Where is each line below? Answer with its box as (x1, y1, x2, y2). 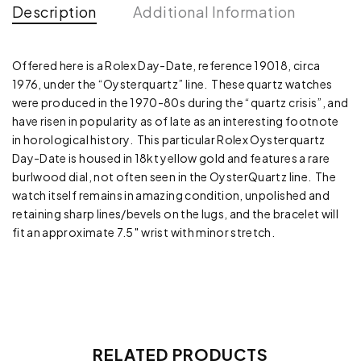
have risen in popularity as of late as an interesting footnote (12, 113, 339, 128)
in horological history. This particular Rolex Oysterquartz (12, 131, 326, 147)
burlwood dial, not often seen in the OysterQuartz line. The (12, 168, 337, 184)
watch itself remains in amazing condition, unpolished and (12, 187, 330, 202)
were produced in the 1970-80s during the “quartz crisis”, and (12, 94, 349, 110)
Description (12, 2, 97, 21)
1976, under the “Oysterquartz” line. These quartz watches (12, 76, 333, 91)
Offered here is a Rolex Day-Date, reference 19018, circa (12, 57, 321, 73)
